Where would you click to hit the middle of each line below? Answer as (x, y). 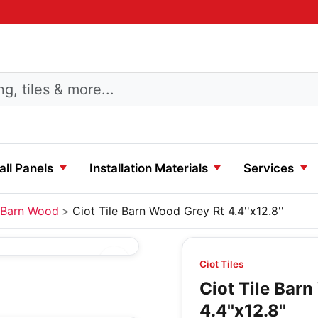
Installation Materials (148, 168)
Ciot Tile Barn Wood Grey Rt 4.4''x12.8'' (178, 211)
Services (269, 168)
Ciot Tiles (221, 264)
